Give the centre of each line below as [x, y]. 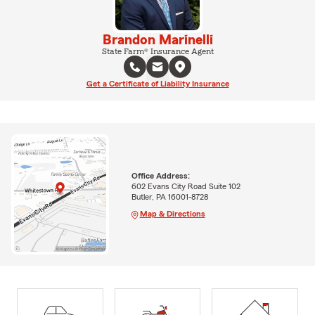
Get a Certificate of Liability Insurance [157, 84]
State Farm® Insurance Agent [157, 51]
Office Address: [160, 175]
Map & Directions [172, 213]
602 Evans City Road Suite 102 [186, 186]
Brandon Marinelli [157, 40]
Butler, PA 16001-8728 [169, 197]
